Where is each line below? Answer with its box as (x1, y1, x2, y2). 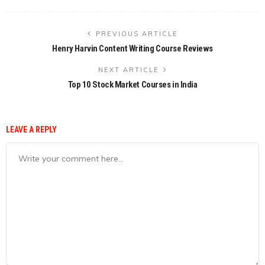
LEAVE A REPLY (6, 124, 59, 134)
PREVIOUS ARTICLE (95, 29, 178, 38)
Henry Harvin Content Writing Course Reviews (52, 43, 213, 54)
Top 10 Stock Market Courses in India (67, 79, 198, 90)
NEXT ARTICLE (98, 65, 159, 74)
